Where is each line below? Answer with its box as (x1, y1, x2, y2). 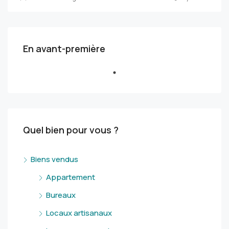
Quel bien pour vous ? (23, 123, 119, 136)
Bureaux (46, 189, 76, 200)
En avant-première (23, 42, 105, 55)
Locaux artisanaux (46, 207, 112, 218)
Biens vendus (31, 153, 78, 165)
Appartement (46, 171, 95, 182)
